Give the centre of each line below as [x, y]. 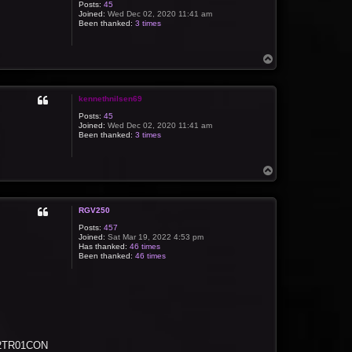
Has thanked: [103, 247]
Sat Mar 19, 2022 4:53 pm [155, 237]
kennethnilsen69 [111, 99]
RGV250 [95, 211]
